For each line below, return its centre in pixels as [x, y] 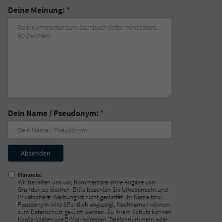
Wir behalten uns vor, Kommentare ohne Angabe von [86, 182]
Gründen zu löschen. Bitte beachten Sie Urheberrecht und [93, 189]
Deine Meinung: [37, 10]
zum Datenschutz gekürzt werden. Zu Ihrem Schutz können [95, 212]
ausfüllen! [26, 162]
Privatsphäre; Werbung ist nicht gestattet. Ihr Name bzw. [90, 197]
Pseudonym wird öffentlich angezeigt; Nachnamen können [94, 204]
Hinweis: [30, 174]
